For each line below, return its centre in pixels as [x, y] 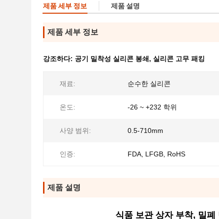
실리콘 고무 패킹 [179, 59]
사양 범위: [75, 131]
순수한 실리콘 [149, 84]
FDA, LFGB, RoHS [156, 154]
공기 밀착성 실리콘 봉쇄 [112, 59]
